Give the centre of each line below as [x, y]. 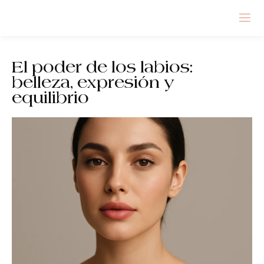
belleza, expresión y [93, 82]
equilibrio [50, 98]
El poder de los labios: [102, 67]
